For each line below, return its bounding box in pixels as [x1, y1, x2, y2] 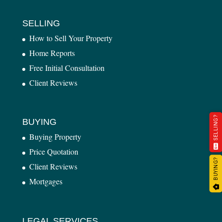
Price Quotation [29, 146, 78, 157]
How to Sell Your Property [29, 33, 112, 44]
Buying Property [29, 131, 81, 142]
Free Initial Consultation [29, 62, 105, 73]
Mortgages [29, 176, 62, 187]
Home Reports [29, 48, 75, 58]
